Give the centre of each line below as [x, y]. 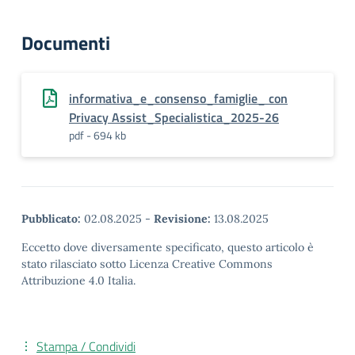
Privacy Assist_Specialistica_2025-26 [174, 117]
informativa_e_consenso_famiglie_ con [178, 98]
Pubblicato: [51, 219]
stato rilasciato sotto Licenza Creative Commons [147, 264]
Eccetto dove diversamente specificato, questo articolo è [168, 247]
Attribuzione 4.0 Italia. [78, 281]
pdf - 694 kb [97, 135]
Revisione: [182, 219]
